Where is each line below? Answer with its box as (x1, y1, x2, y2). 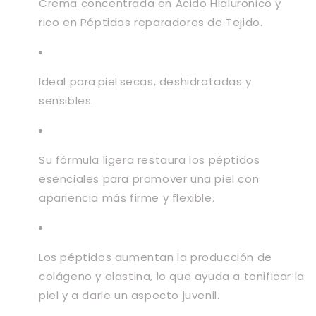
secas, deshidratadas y (119, 74, 252, 89)
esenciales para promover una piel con (39, 171, 260, 186)
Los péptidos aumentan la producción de (39, 250, 272, 265)
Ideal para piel (39, 74, 120, 89)
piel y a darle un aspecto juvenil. (39, 288, 224, 303)
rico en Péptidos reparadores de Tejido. (39, 15, 265, 30)
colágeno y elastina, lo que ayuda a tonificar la (39, 269, 305, 284)
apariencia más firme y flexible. (39, 190, 215, 205)
